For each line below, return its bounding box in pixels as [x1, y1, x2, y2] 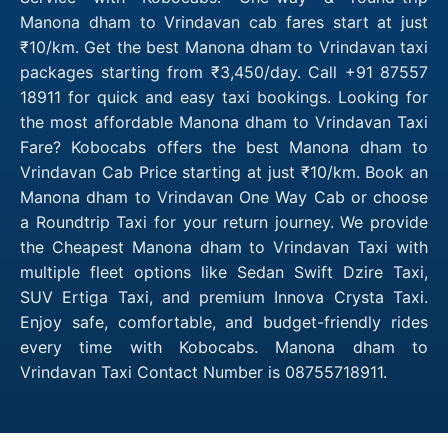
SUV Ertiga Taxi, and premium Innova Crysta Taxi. [20, 286, 428, 307]
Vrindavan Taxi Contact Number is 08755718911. [20, 361, 387, 382]
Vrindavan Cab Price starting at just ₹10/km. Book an [20, 161, 428, 182]
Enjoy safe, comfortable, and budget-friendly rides [20, 311, 428, 332]
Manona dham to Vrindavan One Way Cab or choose [20, 186, 428, 207]
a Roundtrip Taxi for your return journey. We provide [20, 211, 428, 232]
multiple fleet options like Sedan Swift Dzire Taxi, [20, 261, 428, 282]
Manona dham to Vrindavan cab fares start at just [20, 11, 428, 32]
